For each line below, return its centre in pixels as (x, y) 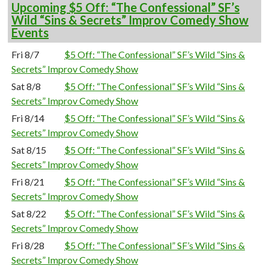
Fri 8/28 (28, 245)
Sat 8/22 (29, 213)
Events (30, 32)
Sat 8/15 (29, 150)
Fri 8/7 (25, 54)
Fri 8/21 (28, 182)
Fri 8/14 (28, 118)
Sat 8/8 (26, 86)
